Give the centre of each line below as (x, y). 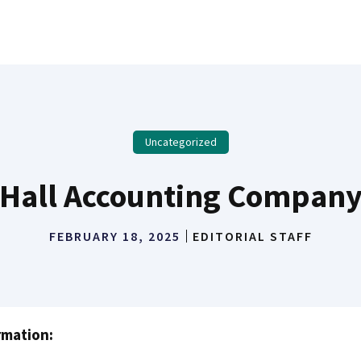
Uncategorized (180, 142)
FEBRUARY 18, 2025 (114, 236)
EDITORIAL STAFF (252, 236)
